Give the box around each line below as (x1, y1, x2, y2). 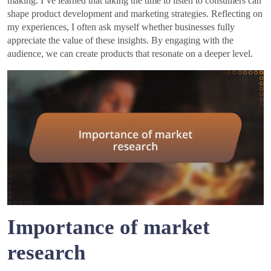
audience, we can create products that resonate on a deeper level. (7, 48, 253, 59)
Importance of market (7, 215, 210, 239)
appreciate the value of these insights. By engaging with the (7, 35, 233, 46)
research (7, 240, 85, 264)
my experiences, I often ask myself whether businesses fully (7, 22, 235, 33)
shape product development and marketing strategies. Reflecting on (7, 8, 263, 19)
